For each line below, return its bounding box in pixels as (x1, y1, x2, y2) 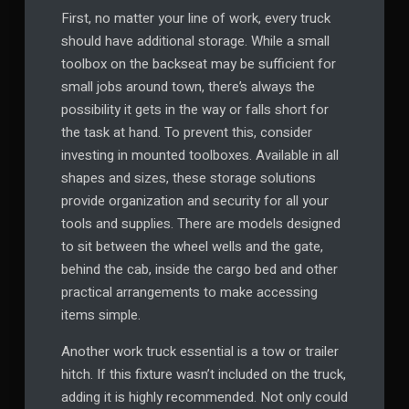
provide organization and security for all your (60, 191, 329, 212)
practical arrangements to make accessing (60, 282, 318, 303)
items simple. (60, 305, 141, 326)
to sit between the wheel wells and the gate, (60, 236, 323, 257)
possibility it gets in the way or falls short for (60, 100, 329, 121)
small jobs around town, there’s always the (60, 77, 315, 98)
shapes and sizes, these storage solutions (60, 168, 316, 189)
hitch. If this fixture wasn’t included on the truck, (60, 364, 346, 385)
